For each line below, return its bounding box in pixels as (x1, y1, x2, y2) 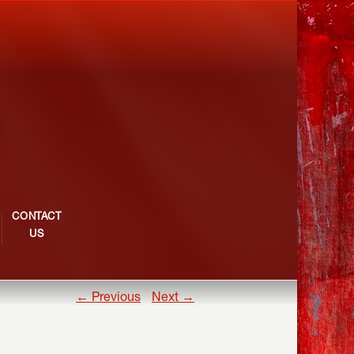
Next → (152, 292, 194, 305)
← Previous (76, 292, 141, 305)
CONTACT (12, 213, 62, 223)
